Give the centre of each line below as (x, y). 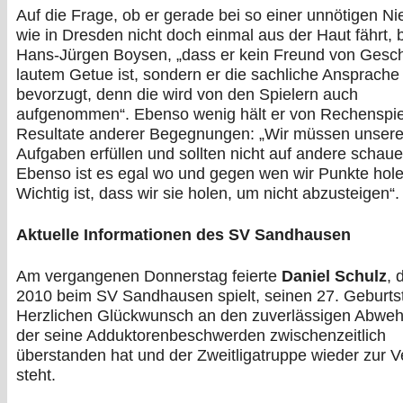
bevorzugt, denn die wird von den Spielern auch (187, 94)
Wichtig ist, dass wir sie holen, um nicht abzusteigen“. (208, 193)
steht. (36, 376)
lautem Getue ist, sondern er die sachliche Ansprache (208, 74)
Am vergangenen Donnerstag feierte (149, 277)
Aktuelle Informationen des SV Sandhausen (184, 234)
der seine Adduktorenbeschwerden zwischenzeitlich (201, 336)
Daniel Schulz (334, 277)
